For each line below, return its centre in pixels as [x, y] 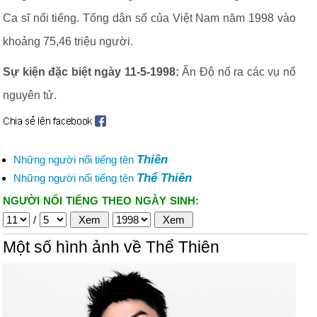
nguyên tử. [30, 95]
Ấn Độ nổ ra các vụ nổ [237, 72]
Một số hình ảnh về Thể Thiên [111, 247]
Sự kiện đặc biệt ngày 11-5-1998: [91, 72]
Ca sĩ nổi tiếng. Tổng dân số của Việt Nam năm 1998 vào [149, 18]
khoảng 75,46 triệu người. [68, 41]
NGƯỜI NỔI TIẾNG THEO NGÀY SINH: [101, 201]
